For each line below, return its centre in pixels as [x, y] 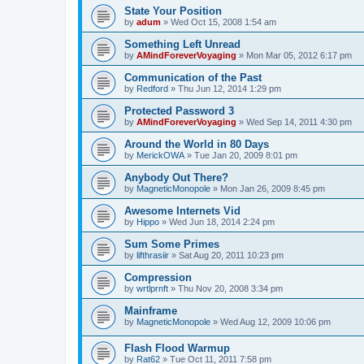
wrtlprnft [152, 288]
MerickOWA [160, 155]
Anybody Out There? [176, 177]
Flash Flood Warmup [177, 349]
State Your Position [173, 11]
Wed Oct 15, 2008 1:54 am [223, 22]
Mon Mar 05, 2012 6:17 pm [299, 55]
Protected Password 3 [179, 110]
